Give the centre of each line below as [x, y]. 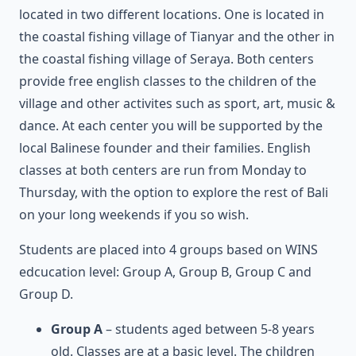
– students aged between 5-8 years [209, 329]
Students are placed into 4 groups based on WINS [168, 249]
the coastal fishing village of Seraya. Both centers [166, 58]
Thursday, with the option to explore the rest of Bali [174, 192]
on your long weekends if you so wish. [134, 214]
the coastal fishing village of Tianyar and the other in [177, 36]
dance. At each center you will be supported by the [171, 125]
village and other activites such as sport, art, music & [177, 103]
